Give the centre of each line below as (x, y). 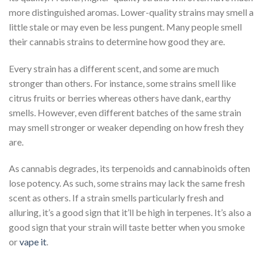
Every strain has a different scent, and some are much (114, 68)
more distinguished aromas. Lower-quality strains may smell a (131, 12)
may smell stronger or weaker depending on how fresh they (126, 127)
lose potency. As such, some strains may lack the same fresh (127, 183)
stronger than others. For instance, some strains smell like (122, 83)
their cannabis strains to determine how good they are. (117, 41)
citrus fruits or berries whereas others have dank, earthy (120, 97)
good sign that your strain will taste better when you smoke (127, 227)
